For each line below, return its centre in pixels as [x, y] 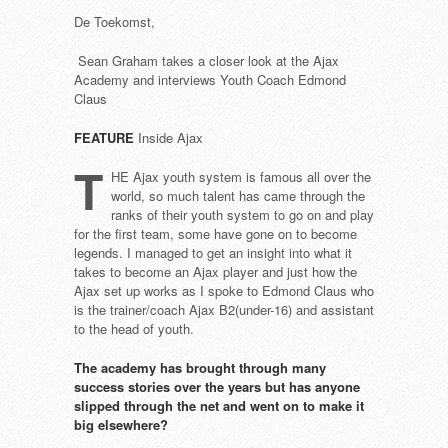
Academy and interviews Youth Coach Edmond [210, 79]
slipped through [125, 405]
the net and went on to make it [270, 405]
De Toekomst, [114, 21]
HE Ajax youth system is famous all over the [241, 176]
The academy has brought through [183, 367]
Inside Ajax [170, 137]
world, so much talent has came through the [238, 195]
